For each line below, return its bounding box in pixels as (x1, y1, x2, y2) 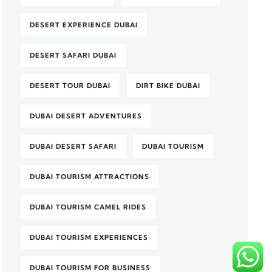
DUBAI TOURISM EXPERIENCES (30, 233, 149, 242)
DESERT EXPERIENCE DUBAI (30, 21, 138, 29)
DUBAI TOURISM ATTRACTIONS (30, 172, 150, 181)
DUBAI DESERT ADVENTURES (30, 112, 143, 120)
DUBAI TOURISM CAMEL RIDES (30, 203, 147, 211)
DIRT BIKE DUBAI (136, 81, 201, 90)
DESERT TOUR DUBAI (30, 81, 111, 90)
